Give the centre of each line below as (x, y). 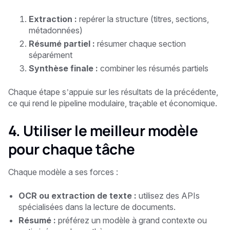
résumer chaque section (140, 43)
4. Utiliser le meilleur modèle (103, 130)
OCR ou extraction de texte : (78, 195)
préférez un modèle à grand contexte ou (131, 220)
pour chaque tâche (72, 149)
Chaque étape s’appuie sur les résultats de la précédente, (113, 92)
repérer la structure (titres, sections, (143, 19)
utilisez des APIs (168, 195)
